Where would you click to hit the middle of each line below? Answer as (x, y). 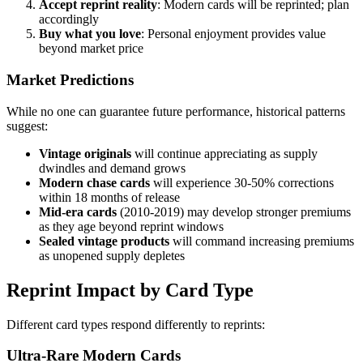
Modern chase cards (94, 182)
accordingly (69, 19)
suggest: (27, 126)
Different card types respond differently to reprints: (136, 324)
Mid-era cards (78, 211)
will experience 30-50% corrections (242, 182)
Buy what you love (90, 34)
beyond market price (91, 49)
